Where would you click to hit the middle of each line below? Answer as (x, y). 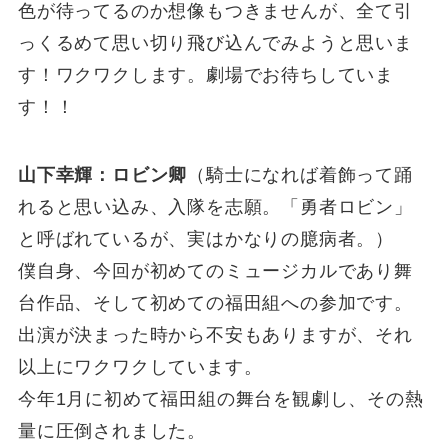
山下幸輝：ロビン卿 (102, 174)
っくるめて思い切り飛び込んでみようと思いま (215, 43)
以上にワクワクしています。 (140, 366)
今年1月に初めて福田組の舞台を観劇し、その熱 (220, 398)
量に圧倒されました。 (111, 430)
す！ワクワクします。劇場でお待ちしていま (206, 75)
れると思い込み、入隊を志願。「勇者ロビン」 (215, 206)
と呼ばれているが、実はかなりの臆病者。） (206, 238)
